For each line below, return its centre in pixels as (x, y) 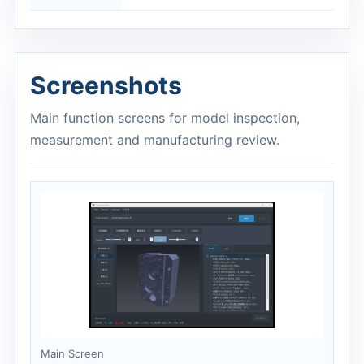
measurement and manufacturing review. (155, 140)
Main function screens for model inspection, (165, 118)
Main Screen (72, 353)
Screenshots (106, 85)
